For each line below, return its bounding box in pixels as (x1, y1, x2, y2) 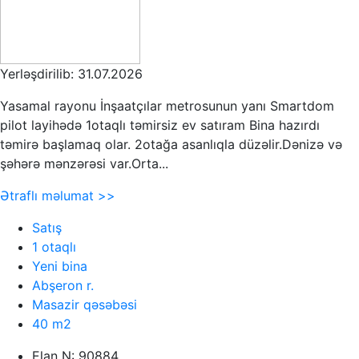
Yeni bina (32, 257, 87, 274)
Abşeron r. (32, 276, 94, 293)
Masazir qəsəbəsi (32, 296, 137, 313)
